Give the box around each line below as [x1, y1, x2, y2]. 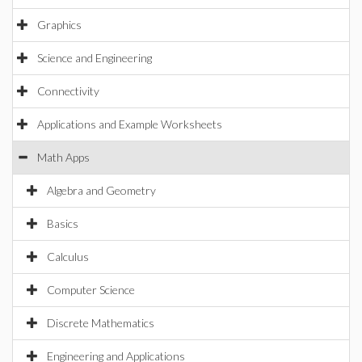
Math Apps [37, 150, 90, 164]
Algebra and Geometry [47, 183, 156, 197]
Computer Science [47, 283, 135, 297]
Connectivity [37, 84, 99, 98]
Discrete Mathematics [47, 316, 154, 330]
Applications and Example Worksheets [37, 117, 222, 131]
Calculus [47, 250, 89, 263]
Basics [47, 217, 78, 230]
